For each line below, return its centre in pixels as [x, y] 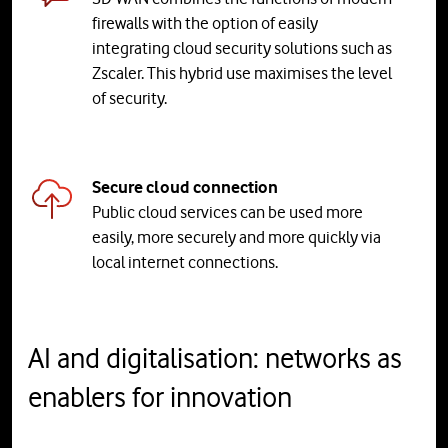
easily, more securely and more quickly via [236, 237]
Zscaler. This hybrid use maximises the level [242, 73]
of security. [129, 98]
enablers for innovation [160, 397]
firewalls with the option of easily [205, 23]
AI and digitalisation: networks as [215, 358]
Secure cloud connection [185, 187]
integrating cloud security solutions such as [242, 48]
